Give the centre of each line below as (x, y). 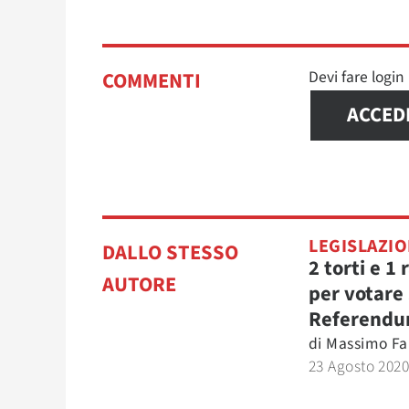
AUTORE (139, 285)
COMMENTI (152, 81)
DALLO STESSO (170, 253)
